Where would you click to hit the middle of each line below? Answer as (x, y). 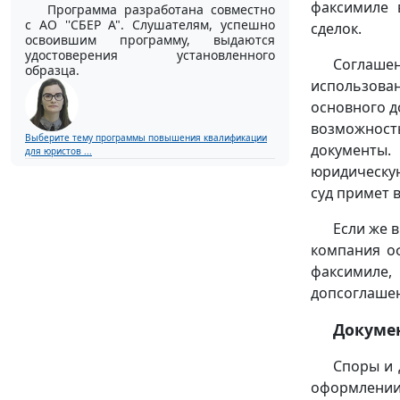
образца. (52, 70)
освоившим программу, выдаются (150, 39)
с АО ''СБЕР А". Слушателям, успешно (150, 24)
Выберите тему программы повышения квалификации (146, 137)
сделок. (336, 28)
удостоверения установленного (150, 54)
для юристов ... (58, 150)
